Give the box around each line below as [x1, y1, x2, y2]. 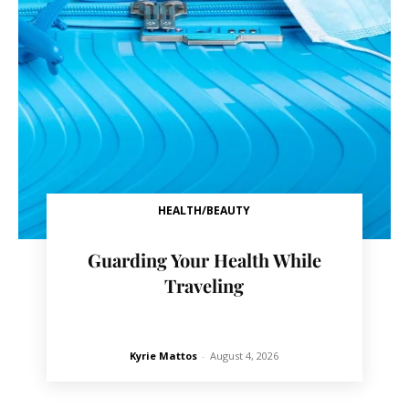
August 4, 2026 [210, 348, 279, 362]
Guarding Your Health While [87, 246, 321, 272]
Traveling [164, 272, 245, 298]
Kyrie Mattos [130, 348, 198, 362]
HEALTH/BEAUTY [158, 202, 251, 218]
